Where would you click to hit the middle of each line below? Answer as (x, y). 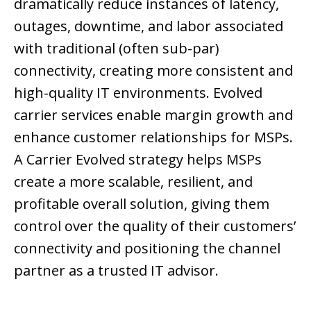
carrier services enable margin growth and (153, 115)
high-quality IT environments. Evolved (138, 92)
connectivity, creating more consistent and (153, 70)
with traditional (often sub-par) (117, 48)
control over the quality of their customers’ (155, 226)
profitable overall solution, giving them (142, 203)
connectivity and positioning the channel (147, 248)
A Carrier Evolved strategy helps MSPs (138, 159)
